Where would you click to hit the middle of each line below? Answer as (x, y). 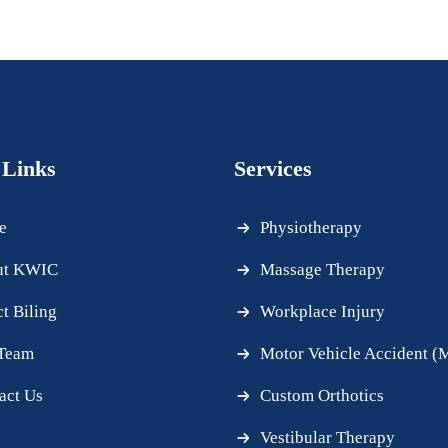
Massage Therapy (322, 269)
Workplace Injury (322, 311)
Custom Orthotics (322, 395)
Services (273, 168)
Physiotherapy (311, 227)
